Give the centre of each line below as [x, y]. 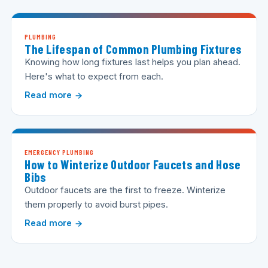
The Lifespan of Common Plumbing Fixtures [133, 49]
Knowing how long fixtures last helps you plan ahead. [133, 63]
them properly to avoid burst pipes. [97, 205]
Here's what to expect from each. [94, 77]
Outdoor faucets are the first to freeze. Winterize [125, 191]
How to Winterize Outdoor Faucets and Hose [133, 165]
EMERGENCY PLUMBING [60, 152]
